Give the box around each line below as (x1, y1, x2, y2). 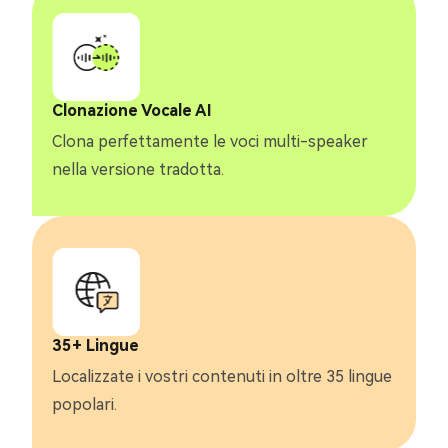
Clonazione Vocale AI (52, 100, 212, 120)
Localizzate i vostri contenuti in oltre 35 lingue (52, 366, 392, 386)
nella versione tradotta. (52, 159, 224, 179)
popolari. (52, 394, 117, 414)
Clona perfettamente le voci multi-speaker (52, 131, 368, 151)
